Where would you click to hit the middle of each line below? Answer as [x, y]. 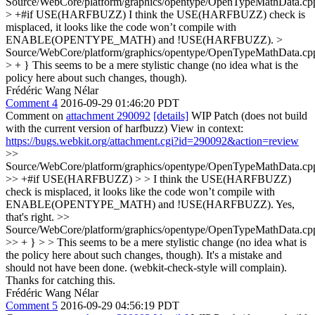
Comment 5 [32, 306]
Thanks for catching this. [60, 280]
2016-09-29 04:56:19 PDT [120, 306]
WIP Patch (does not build [248, 116]
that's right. [31, 217]
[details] [171, 116]
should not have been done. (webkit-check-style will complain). [146, 268]
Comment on [36, 116]
